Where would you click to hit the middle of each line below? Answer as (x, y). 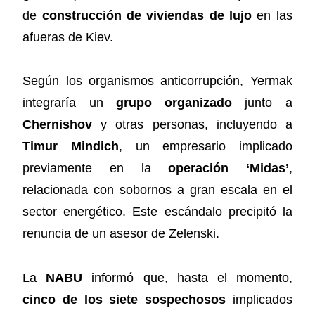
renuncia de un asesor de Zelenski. (121, 234)
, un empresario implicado (205, 147)
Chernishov (58, 125)
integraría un (69, 103)
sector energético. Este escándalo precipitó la (157, 212)
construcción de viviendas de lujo (147, 15)
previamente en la (96, 168)
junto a (262, 103)
